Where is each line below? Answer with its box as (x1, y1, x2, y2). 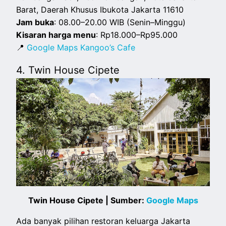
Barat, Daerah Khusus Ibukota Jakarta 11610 (16, 4, 184, 15)
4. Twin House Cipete (16, 64, 120, 76)
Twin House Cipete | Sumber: (28, 195, 146, 206)
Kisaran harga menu (16, 29, 96, 40)
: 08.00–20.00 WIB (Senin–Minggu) (54, 17, 186, 27)
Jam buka (16, 17, 54, 27)
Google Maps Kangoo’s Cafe (27, 42, 136, 52)
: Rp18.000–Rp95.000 (96, 29, 178, 40)
